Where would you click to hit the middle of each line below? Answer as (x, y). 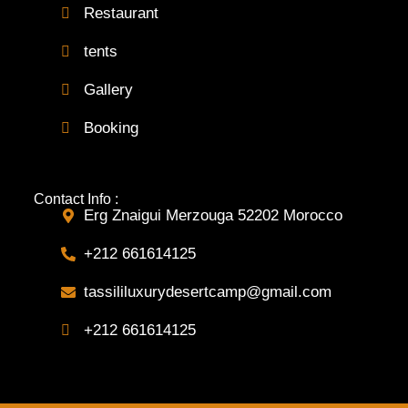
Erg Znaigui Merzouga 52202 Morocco (213, 216)
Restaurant (121, 14)
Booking (111, 128)
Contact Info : (76, 199)
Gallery (108, 90)
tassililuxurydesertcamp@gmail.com (207, 292)
